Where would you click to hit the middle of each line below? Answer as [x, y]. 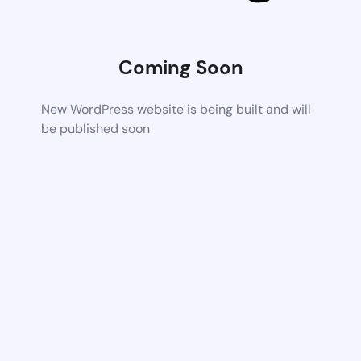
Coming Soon [180, 67]
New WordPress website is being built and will [176, 109]
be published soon [96, 128]
